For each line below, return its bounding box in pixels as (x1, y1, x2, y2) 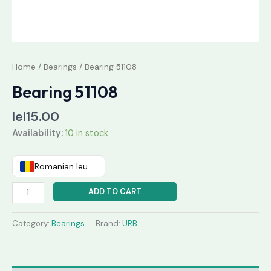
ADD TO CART (88, 186, 142, 197)
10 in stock (65, 127, 108, 139)
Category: (12, 218, 51, 229)
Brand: (96, 218, 122, 229)
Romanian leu (34, 161, 88, 172)
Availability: (12, 127, 63, 139)
